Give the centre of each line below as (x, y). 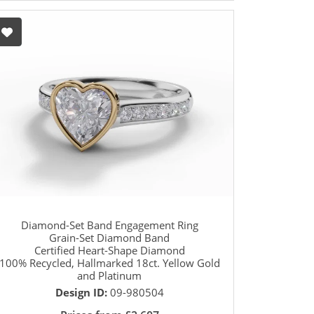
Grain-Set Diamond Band (109, 238)
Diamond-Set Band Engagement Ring (109, 225)
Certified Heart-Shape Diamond (109, 251)
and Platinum (109, 276)
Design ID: (82, 293)
